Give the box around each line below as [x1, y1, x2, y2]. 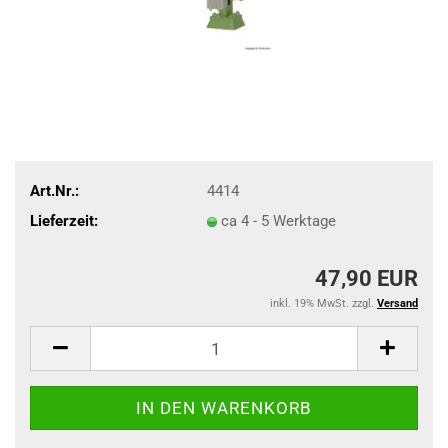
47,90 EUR [315, 266, 418, 291]
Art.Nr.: [30, 181, 79, 200]
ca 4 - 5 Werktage [220, 211, 336, 230]
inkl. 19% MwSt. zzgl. [270, 297, 377, 310]
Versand [377, 297, 418, 310]
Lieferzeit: [30, 211, 98, 230]
